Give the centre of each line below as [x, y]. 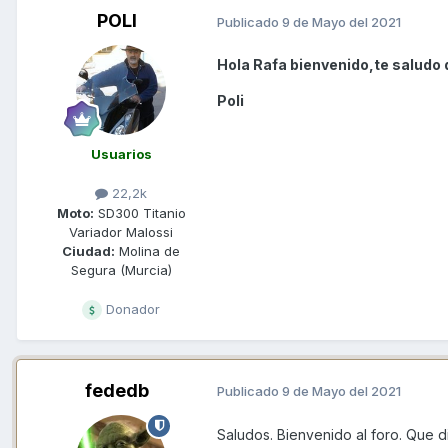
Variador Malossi [121, 231]
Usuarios [121, 154]
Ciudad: [88, 250]
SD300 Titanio [139, 212]
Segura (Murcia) [121, 269]
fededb [117, 390]
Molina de [147, 250]
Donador [131, 308]
